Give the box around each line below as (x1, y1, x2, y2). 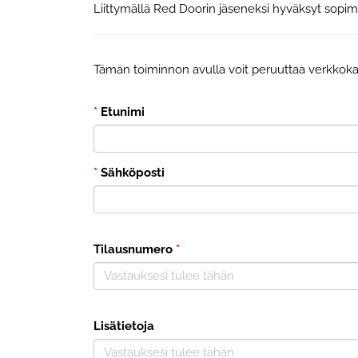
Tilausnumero (93, 241, 173, 257)
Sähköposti (97, 165, 165, 180)
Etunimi (97, 104, 145, 119)
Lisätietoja (93, 318, 154, 333)
